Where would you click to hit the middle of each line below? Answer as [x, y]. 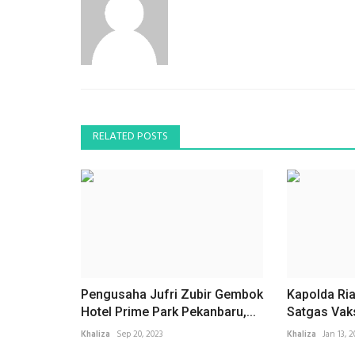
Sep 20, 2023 [140, 334]
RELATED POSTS [130, 136]
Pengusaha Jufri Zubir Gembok [172, 294]
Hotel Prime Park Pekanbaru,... [168, 311]
